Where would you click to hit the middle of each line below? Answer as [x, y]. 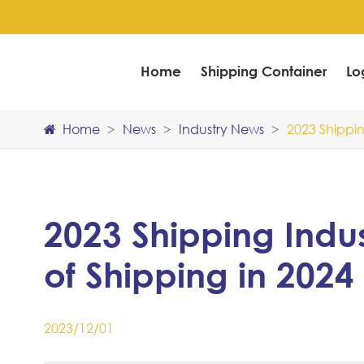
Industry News [221, 129]
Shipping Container [264, 71]
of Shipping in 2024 [199, 274]
